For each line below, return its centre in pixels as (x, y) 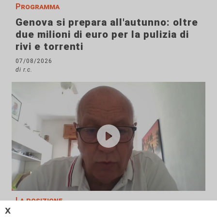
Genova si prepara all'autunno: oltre (107, 22)
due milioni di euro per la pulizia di (102, 34)
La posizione (39, 200)
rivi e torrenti (50, 46)
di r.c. (24, 69)
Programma (38, 6)
